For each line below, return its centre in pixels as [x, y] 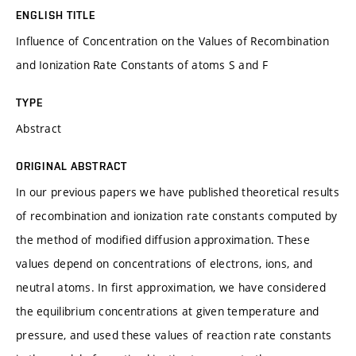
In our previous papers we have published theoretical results [178, 192]
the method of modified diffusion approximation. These [163, 239]
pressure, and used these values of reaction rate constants [174, 335]
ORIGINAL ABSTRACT [72, 166]
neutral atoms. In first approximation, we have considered [171, 287]
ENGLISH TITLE [56, 15]
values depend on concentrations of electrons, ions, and [164, 263]
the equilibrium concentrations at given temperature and [168, 311]
